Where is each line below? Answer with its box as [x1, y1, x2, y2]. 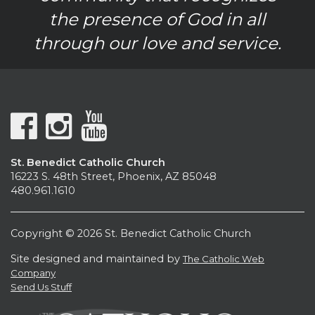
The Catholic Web [183, 253, 264, 265]
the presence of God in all [49, 8, 266, 30]
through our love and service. [34, 32, 281, 54]
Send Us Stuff [11, 281, 72, 293]
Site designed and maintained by [11, 252, 183, 266]
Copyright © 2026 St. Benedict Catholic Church [11, 227, 251, 240]
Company [11, 267, 56, 279]
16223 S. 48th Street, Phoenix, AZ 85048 [11, 170, 217, 184]
